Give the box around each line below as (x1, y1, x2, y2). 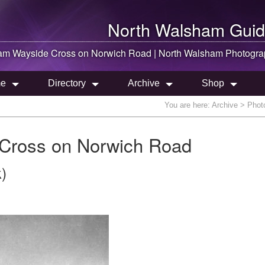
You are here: (164, 101, 212, 109)
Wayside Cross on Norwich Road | (10, 46, 159, 60)
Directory (48, 78, 86, 88)
